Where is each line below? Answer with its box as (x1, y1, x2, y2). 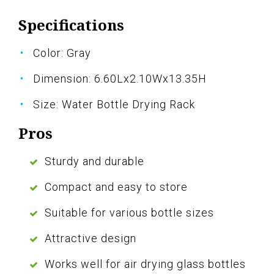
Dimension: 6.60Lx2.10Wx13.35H (33, 72, 207, 86)
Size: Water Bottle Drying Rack (33, 98, 195, 111)
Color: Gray (33, 46, 91, 60)
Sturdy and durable (45, 155, 144, 168)
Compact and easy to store (45, 180, 188, 194)
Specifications (18, 15, 124, 35)
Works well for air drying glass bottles (45, 257, 246, 271)
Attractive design (45, 232, 136, 245)
